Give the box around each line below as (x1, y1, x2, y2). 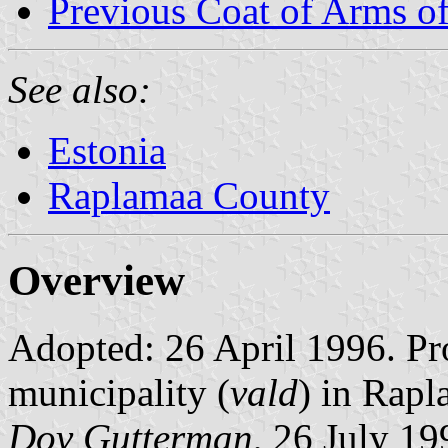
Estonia (48, 128, 166, 172)
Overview (8, 256, 185, 304)
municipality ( (8, 370, 230, 414)
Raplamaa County (48, 173, 330, 217)
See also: (8, 67, 151, 111)
